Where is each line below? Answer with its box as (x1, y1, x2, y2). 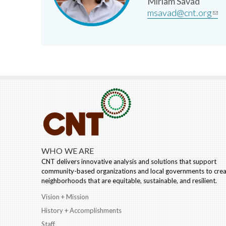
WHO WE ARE (41, 145, 94, 155)
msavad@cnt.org (147, 7, 212, 18)
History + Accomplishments (41, 206, 122, 214)
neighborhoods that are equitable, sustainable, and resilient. (41, 176, 217, 185)
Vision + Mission (41, 193, 89, 201)
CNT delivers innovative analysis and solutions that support (41, 157, 216, 165)
